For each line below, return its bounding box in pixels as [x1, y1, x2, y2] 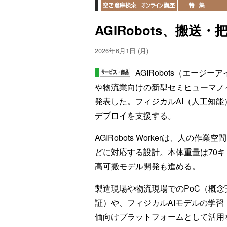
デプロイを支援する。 [95, 109, 176, 121]
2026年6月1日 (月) [95, 46, 148, 55]
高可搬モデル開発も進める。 [95, 160, 200, 172]
